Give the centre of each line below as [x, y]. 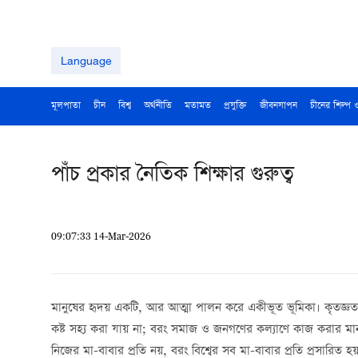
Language [86, 60]
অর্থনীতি [158, 106]
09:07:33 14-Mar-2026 [101, 236]
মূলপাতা [66, 106]
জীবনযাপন [278, 106]
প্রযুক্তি [235, 106]
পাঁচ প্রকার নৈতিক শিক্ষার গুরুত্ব [173, 176]
